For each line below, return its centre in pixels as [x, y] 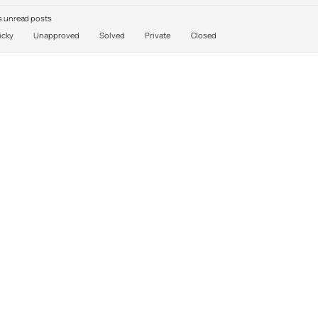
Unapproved [56, 35]
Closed [203, 35]
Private [157, 35]
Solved [111, 35]
